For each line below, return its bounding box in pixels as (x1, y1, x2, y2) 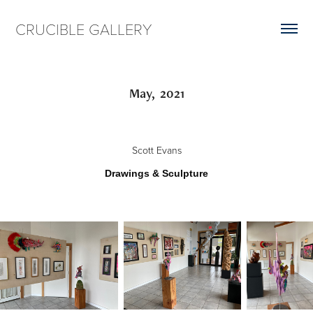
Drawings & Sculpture (105, 168, 208, 179)
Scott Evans (131, 143, 182, 156)
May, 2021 (129, 85, 184, 102)
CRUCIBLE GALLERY (15, 18, 152, 39)
